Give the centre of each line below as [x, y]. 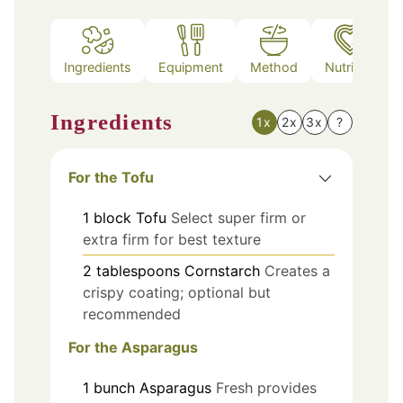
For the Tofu [111, 178]
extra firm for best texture [172, 240]
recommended [132, 314]
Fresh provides [266, 388]
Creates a [297, 271]
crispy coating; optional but [177, 293]
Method [274, 67]
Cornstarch [222, 271]
